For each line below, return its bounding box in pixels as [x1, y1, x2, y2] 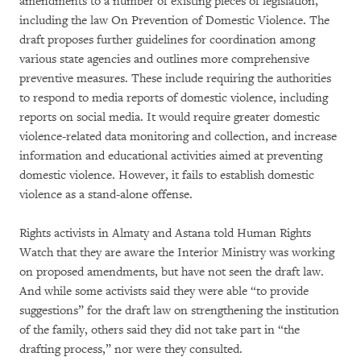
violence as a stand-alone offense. [19, 186, 193, 202]
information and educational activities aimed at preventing [19, 147, 322, 164]
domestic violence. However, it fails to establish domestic [19, 167, 314, 183]
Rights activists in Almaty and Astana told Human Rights [19, 225, 311, 241]
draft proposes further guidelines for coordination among [19, 31, 315, 48]
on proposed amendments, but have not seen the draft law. [19, 263, 324, 280]
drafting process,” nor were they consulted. [19, 341, 243, 357]
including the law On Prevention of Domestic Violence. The [19, 12, 330, 28]
